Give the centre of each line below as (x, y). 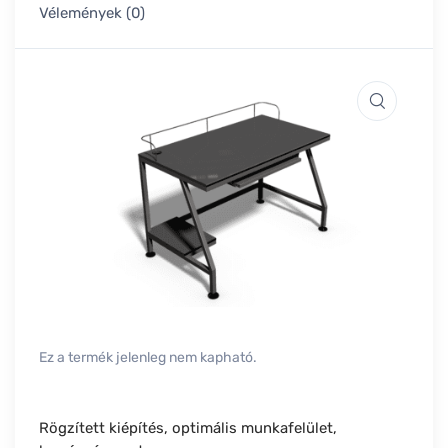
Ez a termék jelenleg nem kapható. (148, 358)
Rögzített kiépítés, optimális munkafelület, (188, 428)
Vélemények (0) (92, 13)
